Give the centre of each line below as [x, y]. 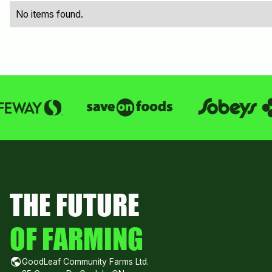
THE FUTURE [74, 205]
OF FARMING [76, 239]
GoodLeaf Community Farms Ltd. [85, 262]
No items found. [49, 15]
